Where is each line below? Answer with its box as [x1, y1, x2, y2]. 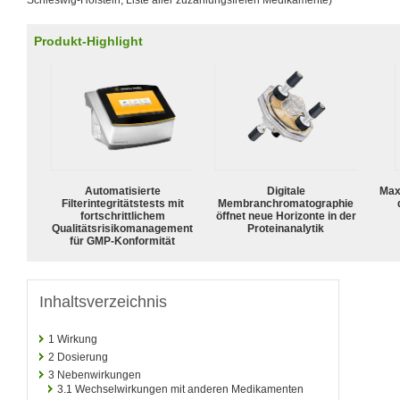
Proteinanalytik [247, 221, 324, 235]
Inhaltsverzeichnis [39, 292, 167, 311]
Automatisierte [84, 184, 161, 197]
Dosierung [57, 350, 108, 363]
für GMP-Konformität [70, 234, 175, 247]
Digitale [266, 184, 305, 197]
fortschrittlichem [79, 209, 165, 222]
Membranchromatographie [218, 196, 354, 210]
